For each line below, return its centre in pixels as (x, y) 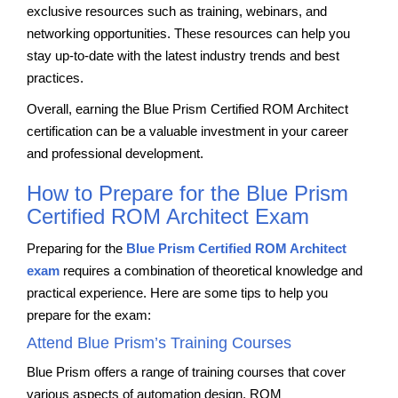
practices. (55, 77)
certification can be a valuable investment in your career (187, 131)
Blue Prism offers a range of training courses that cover (186, 371)
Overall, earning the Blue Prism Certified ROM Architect (187, 108)
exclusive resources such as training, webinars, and (177, 11)
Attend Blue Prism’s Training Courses (159, 342)
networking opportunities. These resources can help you (188, 33)
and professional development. (115, 153)
